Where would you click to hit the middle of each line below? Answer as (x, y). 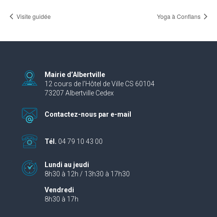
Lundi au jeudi (67, 165)
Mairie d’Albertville (75, 75)
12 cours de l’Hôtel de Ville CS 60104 (99, 84)
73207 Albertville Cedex (79, 93)
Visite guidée (33, 16)
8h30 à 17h (61, 199)
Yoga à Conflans (179, 16)
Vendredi (59, 190)
